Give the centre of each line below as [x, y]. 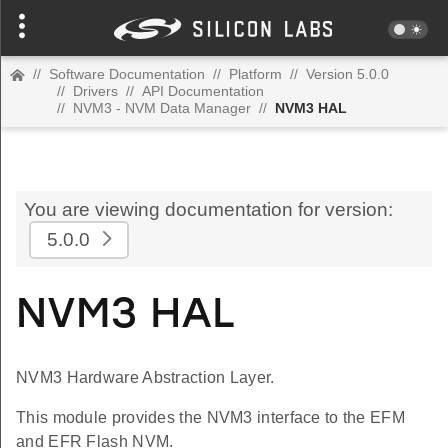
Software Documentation [127, 74]
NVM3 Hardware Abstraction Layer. [145, 378]
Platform [255, 74]
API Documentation [203, 91]
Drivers [95, 91]
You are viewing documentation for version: [208, 209]
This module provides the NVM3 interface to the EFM [210, 418]
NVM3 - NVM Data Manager [162, 108]
